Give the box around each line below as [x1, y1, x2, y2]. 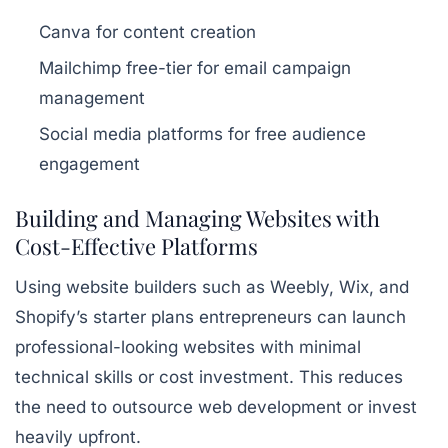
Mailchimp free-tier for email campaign [39, 58, 351, 78]
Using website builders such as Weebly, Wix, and [15, 277, 409, 297]
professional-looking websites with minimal [15, 337, 361, 357]
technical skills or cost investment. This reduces [15, 367, 403, 387]
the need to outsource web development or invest [15, 397, 417, 417]
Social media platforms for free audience [39, 124, 366, 144]
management [39, 88, 145, 108]
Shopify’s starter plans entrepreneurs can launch [15, 307, 406, 327]
